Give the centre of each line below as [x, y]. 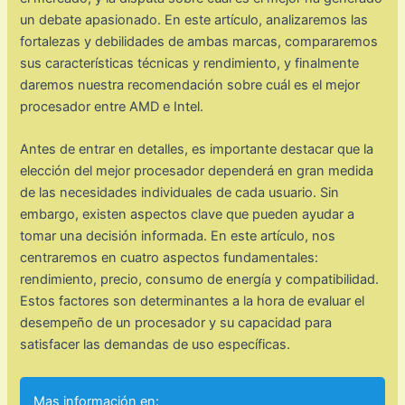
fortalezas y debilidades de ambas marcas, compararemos [199, 42]
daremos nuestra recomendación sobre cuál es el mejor [190, 85]
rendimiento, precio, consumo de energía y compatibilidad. [200, 280]
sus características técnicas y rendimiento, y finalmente [190, 64]
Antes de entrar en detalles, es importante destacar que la [197, 150]
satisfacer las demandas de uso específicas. [155, 345]
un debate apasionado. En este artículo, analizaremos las [194, 20]
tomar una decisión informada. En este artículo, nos [178, 236]
